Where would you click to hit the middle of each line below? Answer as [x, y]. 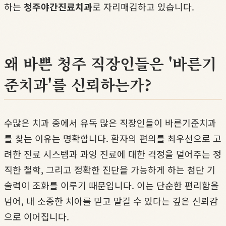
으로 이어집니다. [37, 216]
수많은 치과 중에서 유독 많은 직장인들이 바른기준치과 [110, 122]
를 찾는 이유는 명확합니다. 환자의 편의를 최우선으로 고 [113, 138]
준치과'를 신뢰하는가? [78, 84]
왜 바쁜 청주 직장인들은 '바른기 [110, 63]
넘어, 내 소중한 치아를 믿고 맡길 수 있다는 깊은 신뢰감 [111, 201]
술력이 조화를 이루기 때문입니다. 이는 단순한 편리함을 [111, 185]
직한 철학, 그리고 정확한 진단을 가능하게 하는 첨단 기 [110, 169]
